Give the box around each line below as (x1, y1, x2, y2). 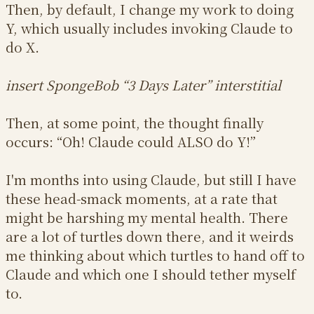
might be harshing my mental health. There (6, 207, 288, 227)
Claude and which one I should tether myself (6, 264, 296, 284)
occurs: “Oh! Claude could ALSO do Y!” (6, 132, 256, 151)
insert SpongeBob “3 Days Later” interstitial (6, 75, 281, 95)
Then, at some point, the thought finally (6, 113, 264, 132)
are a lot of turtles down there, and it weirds (6, 226, 294, 246)
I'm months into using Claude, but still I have (6, 170, 296, 189)
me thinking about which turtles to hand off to (6, 245, 305, 265)
